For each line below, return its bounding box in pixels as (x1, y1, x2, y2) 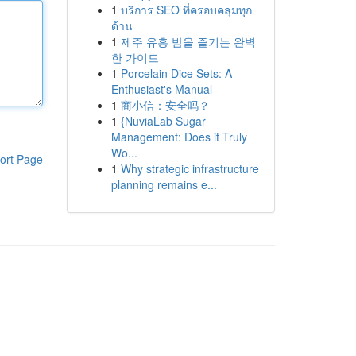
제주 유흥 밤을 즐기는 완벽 (120, 33, 256, 49)
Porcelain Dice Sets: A (120, 65, 232, 81)
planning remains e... (110, 176, 217, 192)
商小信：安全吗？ (120, 97, 210, 113)
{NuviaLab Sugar (120, 113, 206, 129)
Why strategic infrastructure (120, 161, 259, 176)
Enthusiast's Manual (110, 81, 212, 97)
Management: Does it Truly (110, 129, 247, 145)
